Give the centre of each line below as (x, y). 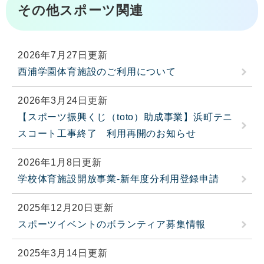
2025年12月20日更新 (66, 207)
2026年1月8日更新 (60, 162)
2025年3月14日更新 (63, 253)
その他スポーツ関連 (80, 10)
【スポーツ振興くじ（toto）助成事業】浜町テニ (126, 117)
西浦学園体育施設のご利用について (97, 71)
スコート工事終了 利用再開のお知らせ (107, 133)
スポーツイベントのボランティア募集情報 (112, 224)
